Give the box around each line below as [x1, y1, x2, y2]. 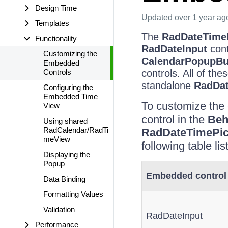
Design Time [35, 4, 77, 12]
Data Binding [43, 175, 85, 183]
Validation [43, 205, 75, 214]
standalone [141, 80, 194, 91]
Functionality [35, 34, 77, 43]
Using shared [43, 117, 88, 125]
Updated [141, 13, 175, 22]
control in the [141, 113, 208, 126]
